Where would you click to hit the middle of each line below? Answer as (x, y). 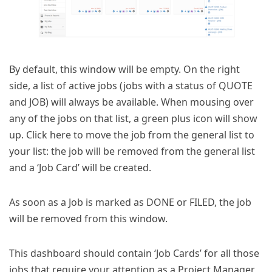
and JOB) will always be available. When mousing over (131, 102)
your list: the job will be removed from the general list (132, 151)
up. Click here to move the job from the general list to (132, 134)
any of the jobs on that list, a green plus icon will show (133, 118)
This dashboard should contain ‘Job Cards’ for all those (134, 253)
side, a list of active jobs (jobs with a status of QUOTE (131, 85)
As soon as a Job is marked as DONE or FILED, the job (130, 202)
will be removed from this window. (88, 218)
